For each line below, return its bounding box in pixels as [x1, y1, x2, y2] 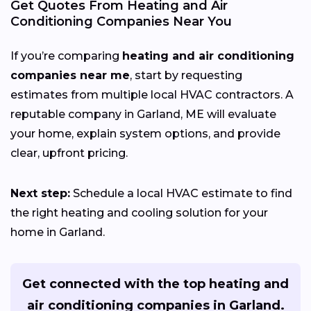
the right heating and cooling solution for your [10, 205, 268, 219]
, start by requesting [130, 68, 242, 82]
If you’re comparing [10, 49, 122, 62]
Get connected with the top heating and [22, 276, 289, 292]
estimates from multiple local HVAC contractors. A [10, 87, 294, 101]
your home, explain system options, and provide [10, 126, 280, 140]
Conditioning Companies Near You [10, 13, 232, 29]
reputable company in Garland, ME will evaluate [10, 107, 276, 121]
